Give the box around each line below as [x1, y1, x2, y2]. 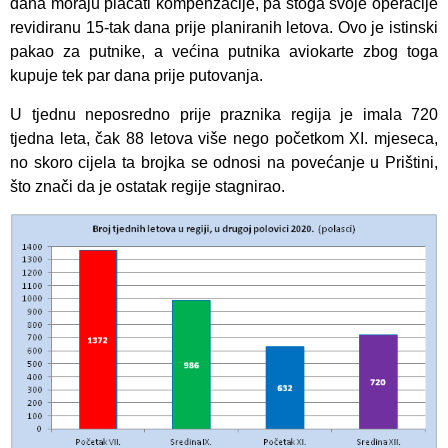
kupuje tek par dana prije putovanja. [10, 67, 263, 85]
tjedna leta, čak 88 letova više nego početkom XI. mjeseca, [10, 129, 438, 147]
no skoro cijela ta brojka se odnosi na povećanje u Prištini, [10, 153, 438, 171]
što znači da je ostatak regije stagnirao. [10, 177, 285, 195]
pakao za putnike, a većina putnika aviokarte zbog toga [10, 43, 438, 61]
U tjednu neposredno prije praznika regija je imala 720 [10, 105, 438, 123]
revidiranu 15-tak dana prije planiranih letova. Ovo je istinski [10, 19, 438, 37]
